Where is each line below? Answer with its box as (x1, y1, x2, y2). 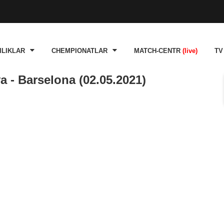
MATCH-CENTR (134, 47, 182, 54)
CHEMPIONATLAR (51, 47, 107, 54)
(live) (182, 47, 197, 54)
